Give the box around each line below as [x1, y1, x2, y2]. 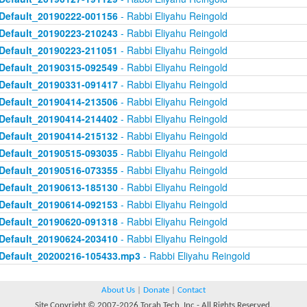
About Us [101, 286, 135, 295]
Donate [143, 286, 169, 295]
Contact [177, 286, 206, 295]
